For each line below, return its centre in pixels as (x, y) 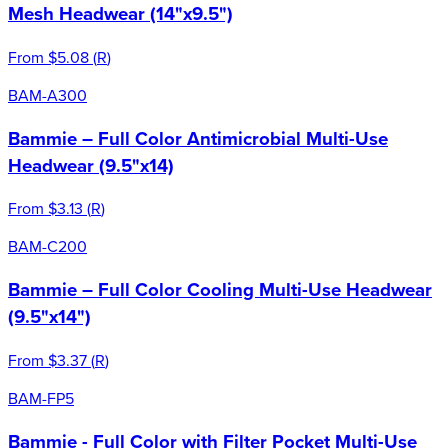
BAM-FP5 (41, 397)
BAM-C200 (47, 246)
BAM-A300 (47, 94)
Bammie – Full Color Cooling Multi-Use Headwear (220, 290)
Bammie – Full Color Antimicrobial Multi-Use (198, 138)
